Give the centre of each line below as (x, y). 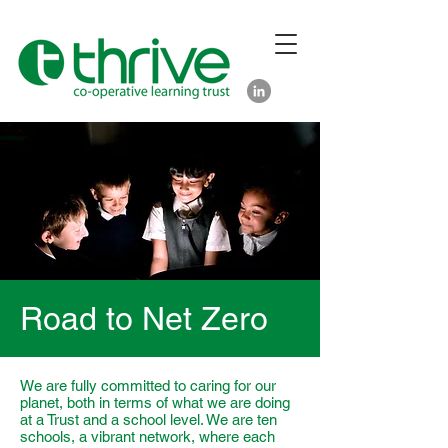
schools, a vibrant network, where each (147, 436)
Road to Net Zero (144, 318)
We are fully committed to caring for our (148, 385)
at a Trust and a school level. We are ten (148, 419)
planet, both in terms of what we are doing (155, 402)
